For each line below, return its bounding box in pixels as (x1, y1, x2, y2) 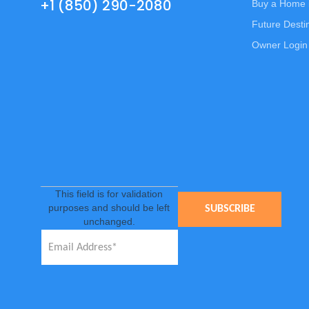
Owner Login (252, 39, 308, 50)
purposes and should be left (48, 202, 170, 213)
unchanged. (83, 216, 135, 227)
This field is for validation (55, 188, 163, 199)
